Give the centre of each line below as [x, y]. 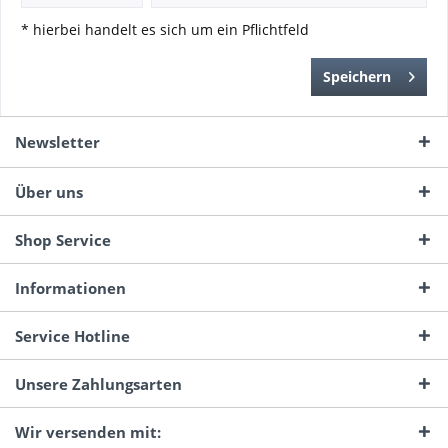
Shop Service [63, 240]
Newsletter [57, 142]
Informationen [70, 288]
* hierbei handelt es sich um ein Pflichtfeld [165, 29]
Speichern [357, 76]
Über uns [49, 192]
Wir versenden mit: [88, 432]
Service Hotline [72, 336]
